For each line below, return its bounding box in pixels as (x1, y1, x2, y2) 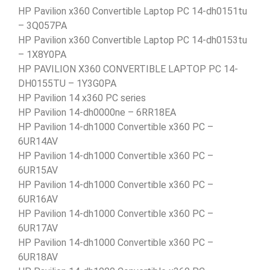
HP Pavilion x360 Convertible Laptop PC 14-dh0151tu (18, 5, 247, 17)
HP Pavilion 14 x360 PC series (18, 92, 146, 104)
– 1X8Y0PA (18, 48, 66, 60)
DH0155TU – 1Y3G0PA (18, 77, 116, 89)
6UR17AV (18, 222, 58, 234)
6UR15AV (18, 164, 58, 176)
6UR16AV (18, 193, 58, 205)
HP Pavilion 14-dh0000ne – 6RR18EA (18, 106, 176, 118)
